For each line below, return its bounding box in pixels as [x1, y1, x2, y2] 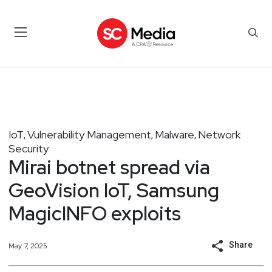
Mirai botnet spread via [8, 154, 210, 180]
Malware [155, 127, 194, 141]
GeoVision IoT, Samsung [8, 177, 219, 203]
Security [8, 141, 49, 155]
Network [198, 127, 240, 141]
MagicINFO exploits [8, 200, 181, 226]
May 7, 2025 [8, 240, 47, 251]
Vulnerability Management [27, 127, 151, 141]
